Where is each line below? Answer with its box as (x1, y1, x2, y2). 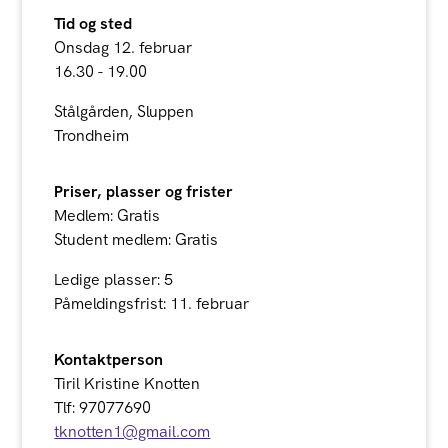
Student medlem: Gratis (54, 229, 219, 250)
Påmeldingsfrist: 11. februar (54, 293, 250, 314)
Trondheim (54, 125, 130, 146)
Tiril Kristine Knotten (54, 373, 201, 394)
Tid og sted (54, 13, 133, 34)
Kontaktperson (54, 349, 164, 370)
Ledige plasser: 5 (54, 269, 174, 290)
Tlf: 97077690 (54, 397, 152, 418)
